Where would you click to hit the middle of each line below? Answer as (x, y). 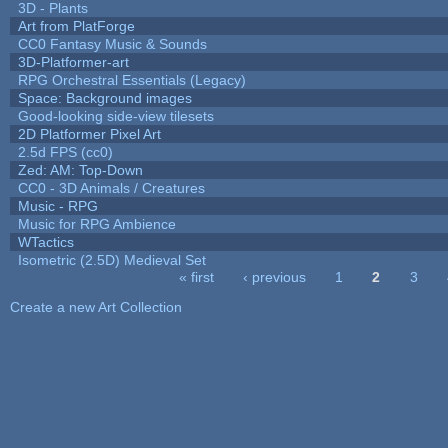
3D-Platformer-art (73, 61)
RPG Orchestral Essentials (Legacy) (131, 79)
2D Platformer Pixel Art (89, 133)
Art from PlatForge (76, 25)
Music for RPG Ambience (96, 223)
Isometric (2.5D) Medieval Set (111, 259)
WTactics (45, 241)
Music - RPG (57, 205)
